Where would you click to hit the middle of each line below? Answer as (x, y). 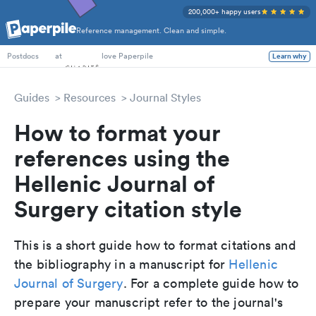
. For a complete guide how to (211, 283)
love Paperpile (127, 56)
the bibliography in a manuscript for (122, 264)
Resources (90, 97)
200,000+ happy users (225, 12)
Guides (32, 97)
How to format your (117, 132)
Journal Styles (165, 97)
